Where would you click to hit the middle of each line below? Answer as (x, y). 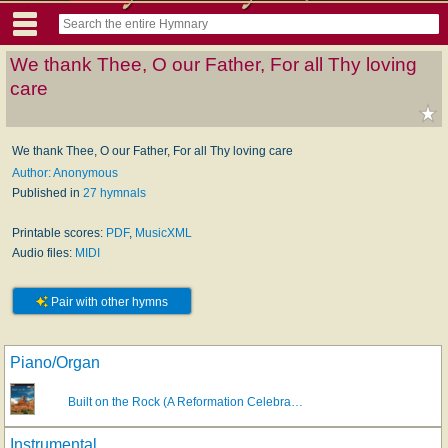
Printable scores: (59, 232)
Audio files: (43, 252)
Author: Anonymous (65, 172)
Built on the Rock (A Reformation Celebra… (185, 401)
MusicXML (163, 232)
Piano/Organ (55, 362)
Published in (47, 192)
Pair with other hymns (108, 301)
